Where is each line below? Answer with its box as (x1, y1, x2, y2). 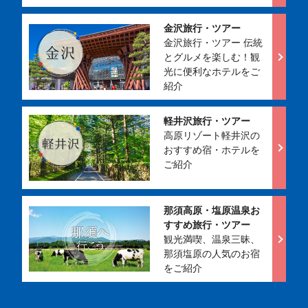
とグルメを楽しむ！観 (163, 51, 260, 63)
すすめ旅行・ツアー (163, 219, 250, 231)
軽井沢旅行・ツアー (163, 115, 250, 127)
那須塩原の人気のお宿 (163, 247, 260, 260)
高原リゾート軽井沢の (163, 129, 260, 142)
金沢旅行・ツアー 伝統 (163, 36, 263, 49)
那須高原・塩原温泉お (163, 204, 260, 217)
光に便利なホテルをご (163, 65, 260, 78)
